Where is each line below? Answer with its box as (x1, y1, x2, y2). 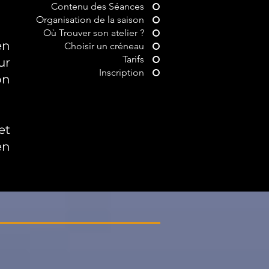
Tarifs (122, 53, 144, 65)
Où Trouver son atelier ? (43, 27, 144, 38)
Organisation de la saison (36, 14, 144, 25)
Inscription (99, 67, 144, 78)
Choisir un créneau (64, 40, 144, 52)
